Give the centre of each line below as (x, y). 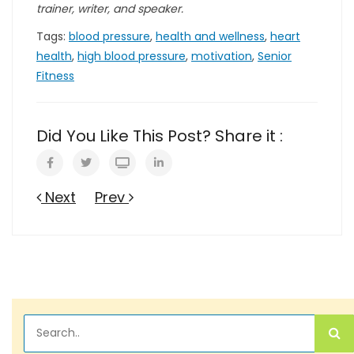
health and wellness (210, 36)
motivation (222, 56)
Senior (275, 56)
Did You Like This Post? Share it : (160, 136)
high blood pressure (132, 56)
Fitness (55, 75)
